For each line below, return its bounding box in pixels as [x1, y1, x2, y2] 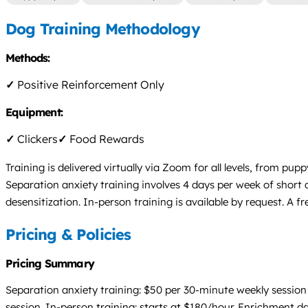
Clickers [14, 132, 58, 146]
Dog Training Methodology [5, 19, 200, 38]
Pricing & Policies [5, 225, 131, 245]
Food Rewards [67, 132, 144, 146]
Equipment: [5, 105, 66, 120]
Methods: [5, 51, 53, 65]
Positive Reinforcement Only [14, 78, 164, 92]
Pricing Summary [5, 256, 94, 271]
